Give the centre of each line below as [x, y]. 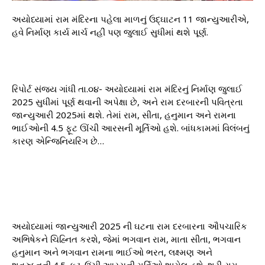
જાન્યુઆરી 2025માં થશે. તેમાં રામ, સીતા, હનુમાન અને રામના [124, 114]
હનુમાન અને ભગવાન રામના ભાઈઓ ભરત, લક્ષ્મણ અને [112, 252]
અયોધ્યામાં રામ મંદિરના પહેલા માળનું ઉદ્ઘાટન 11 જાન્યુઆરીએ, [130, 19]
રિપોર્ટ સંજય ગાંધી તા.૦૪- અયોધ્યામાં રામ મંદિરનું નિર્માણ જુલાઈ [127, 88]
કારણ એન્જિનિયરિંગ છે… [58, 140]
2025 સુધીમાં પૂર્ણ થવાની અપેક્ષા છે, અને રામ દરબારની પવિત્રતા [127, 101]
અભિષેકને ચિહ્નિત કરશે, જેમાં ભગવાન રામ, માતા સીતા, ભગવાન [126, 239]
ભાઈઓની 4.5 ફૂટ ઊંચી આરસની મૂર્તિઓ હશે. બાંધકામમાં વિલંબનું [131, 127]
